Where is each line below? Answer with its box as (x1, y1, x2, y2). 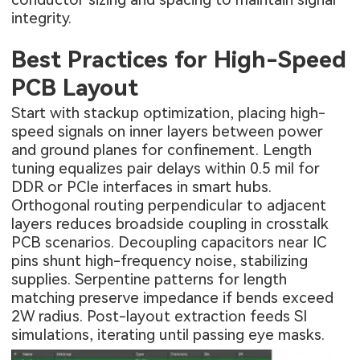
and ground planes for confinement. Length (11, 141, 313, 160)
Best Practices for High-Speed (11, 45, 347, 73)
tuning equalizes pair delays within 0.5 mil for (11, 159, 321, 178)
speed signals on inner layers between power (11, 122, 324, 141)
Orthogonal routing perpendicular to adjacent (11, 196, 327, 215)
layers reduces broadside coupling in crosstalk (11, 215, 329, 234)
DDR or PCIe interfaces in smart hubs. (11, 178, 272, 197)
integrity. (11, 8, 72, 27)
